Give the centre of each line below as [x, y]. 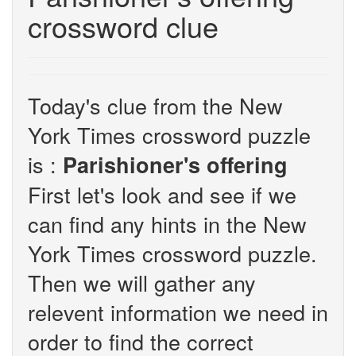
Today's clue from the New [155, 105]
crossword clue [123, 26]
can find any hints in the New [167, 224]
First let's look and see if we [162, 194]
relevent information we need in [178, 312]
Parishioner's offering [175, 164]
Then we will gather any [142, 282]
